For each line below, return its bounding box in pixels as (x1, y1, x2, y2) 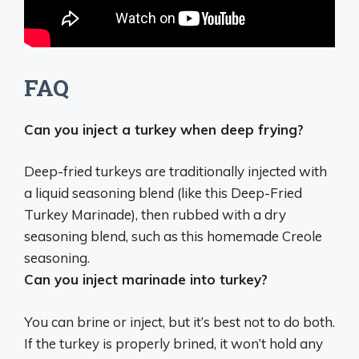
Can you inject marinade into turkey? (24, 271, 268, 288)
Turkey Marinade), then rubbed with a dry (24, 206, 286, 223)
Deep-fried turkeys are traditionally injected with (24, 163, 327, 179)
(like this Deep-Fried (174, 184, 302, 201)
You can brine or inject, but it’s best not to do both (24, 313, 333, 330)
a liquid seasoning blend (24, 184, 174, 201)
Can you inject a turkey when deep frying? (24, 120, 304, 138)
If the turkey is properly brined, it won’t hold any (24, 334, 323, 352)
